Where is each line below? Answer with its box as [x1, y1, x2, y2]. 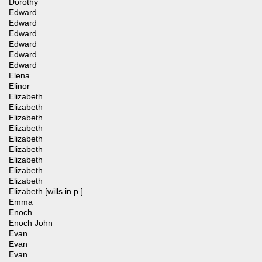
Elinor [9, 81, 30, 91]
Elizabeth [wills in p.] [9, 187, 83, 196]
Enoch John [9, 218, 53, 228]
